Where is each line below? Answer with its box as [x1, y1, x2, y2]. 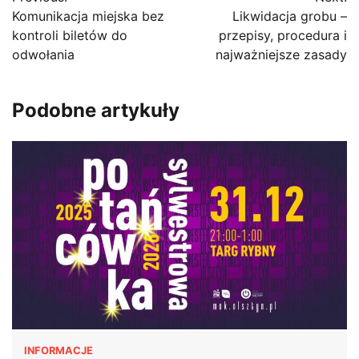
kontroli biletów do [12, 26, 127, 43]
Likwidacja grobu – [232, 7, 347, 24]
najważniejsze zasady [216, 46, 347, 63]
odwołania [12, 46, 75, 63]
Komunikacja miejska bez [12, 7, 164, 24]
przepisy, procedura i [219, 26, 347, 43]
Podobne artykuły [12, 98, 179, 122]
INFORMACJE [24, 343, 93, 357]
